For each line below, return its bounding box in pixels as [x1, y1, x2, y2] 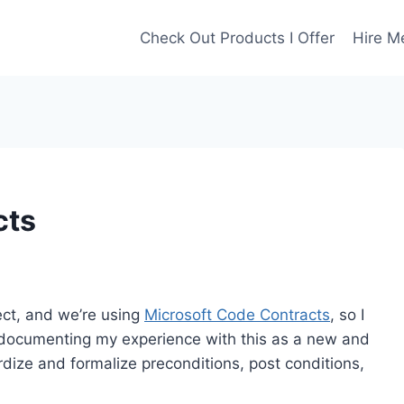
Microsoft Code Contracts [144, 305, 330, 324]
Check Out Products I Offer [139, 28, 335, 47]
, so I [330, 305, 364, 324]
